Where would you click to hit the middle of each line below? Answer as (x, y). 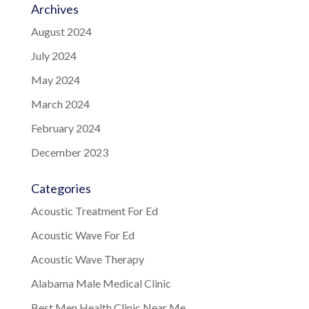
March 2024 (60, 103)
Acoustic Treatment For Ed (94, 210)
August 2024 (61, 31)
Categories (61, 188)
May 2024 (55, 79)
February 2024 (66, 128)
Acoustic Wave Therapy (87, 259)
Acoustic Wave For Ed (82, 235)
